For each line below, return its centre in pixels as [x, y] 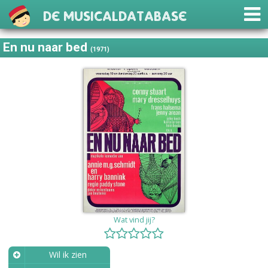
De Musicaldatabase [115, 13]
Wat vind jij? [134, 220]
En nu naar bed [47, 48]
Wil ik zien [68, 254]
